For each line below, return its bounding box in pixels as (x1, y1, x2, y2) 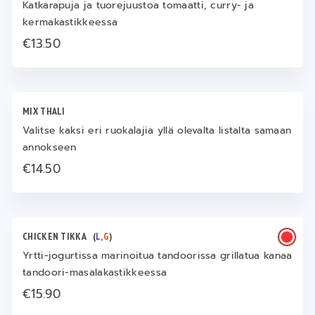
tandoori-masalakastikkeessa (22, 265, 167, 280)
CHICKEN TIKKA (22, 230, 93, 243)
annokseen (22, 140, 77, 155)
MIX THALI (22, 105, 70, 117)
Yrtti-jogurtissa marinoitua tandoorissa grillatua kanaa (22, 248, 292, 263)
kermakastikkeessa (22, 15, 118, 30)
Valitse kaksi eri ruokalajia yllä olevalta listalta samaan (22, 123, 292, 138)
